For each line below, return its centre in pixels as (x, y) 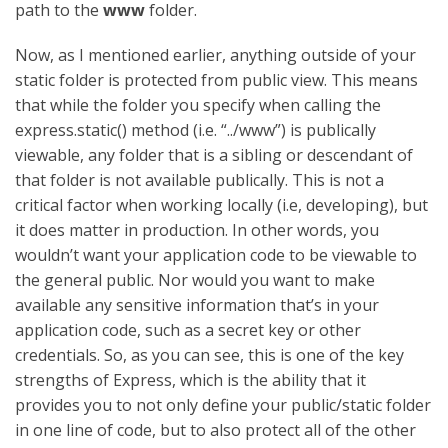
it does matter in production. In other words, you (197, 229)
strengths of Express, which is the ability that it (190, 379)
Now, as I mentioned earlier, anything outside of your (215, 54)
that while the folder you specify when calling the (198, 104)
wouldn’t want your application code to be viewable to (216, 254)
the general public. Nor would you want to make (195, 279)
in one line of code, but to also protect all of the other (215, 429)
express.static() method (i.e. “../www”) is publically (195, 129)
